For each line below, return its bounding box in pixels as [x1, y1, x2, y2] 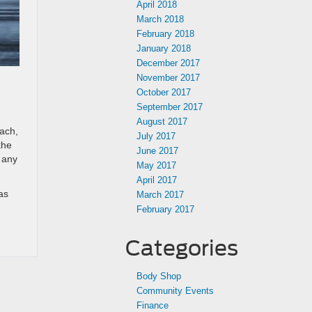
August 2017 [136, 116, 187, 127]
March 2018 [136, 14, 184, 24]
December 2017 [136, 58, 200, 68]
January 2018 [136, 43, 191, 54]
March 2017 [136, 189, 184, 200]
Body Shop [136, 271, 181, 281]
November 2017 [136, 72, 200, 83]
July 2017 [136, 131, 175, 141]
